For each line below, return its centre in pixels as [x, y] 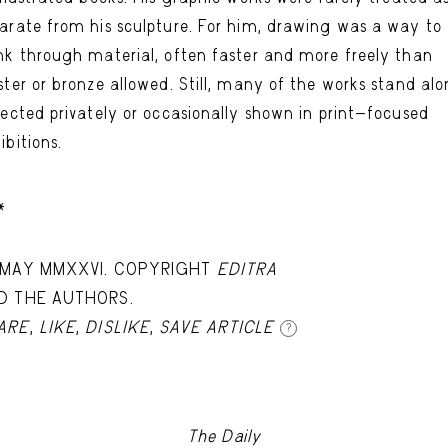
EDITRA [247, 268]
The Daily [224, 435]
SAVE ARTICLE [217, 326]
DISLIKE [118, 326]
